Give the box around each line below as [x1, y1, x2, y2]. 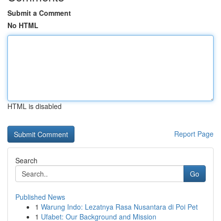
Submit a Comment [7, 8, 71, 18]
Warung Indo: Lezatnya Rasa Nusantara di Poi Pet [41, 202, 198, 212]
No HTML [7, 20, 38, 30]
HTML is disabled [7, 101, 62, 111]
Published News [15, 192, 65, 202]
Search [15, 155, 37, 165]
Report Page [174, 129, 214, 139]
